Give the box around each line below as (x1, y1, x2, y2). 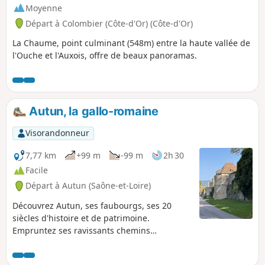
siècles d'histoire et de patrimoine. (12, 212, 150, 224)
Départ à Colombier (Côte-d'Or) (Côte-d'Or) (25, 17, 193, 29)
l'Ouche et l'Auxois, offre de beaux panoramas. (12, 50, 197, 62)
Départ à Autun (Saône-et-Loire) (25, 180, 151, 192)
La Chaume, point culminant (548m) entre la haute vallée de (12, 37, 250, 49)
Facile (25, 164, 48, 176)
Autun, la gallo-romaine (26, 104, 159, 119)
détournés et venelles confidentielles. (12, 237, 161, 249)
